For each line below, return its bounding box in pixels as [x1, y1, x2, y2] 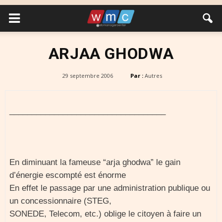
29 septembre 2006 [62, 72, 113, 79]
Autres [144, 72, 162, 79]
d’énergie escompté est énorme [9, 170, 126, 180]
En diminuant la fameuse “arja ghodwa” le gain [9, 158, 180, 167]
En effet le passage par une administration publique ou [9, 183, 210, 193]
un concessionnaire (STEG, [9, 196, 111, 206]
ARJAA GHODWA [48, 44, 174, 63]
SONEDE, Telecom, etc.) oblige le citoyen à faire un [9, 209, 201, 219]
